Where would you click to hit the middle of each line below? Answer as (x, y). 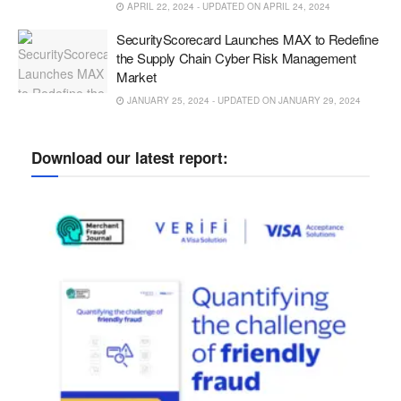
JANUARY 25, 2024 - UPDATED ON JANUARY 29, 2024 (243, 100)
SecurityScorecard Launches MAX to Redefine (247, 38)
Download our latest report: (130, 157)
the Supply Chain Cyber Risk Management (236, 57)
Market (137, 76)
